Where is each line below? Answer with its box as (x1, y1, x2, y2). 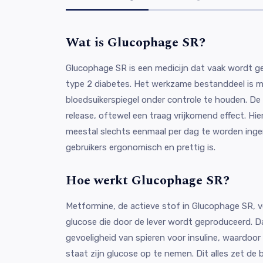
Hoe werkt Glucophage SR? (66, 170, 230, 190)
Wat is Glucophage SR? (66, 32, 205, 52)
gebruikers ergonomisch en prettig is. (66, 141, 215, 153)
